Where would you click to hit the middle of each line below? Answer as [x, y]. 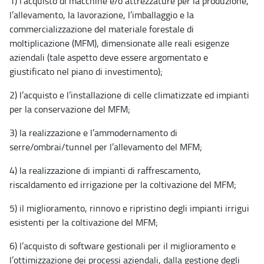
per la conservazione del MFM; [70, 109]
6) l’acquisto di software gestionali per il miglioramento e [123, 245]
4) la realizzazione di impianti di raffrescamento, [105, 170]
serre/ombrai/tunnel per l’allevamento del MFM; [106, 146]
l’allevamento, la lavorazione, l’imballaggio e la [102, 14]
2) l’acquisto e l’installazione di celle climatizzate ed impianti [129, 95]
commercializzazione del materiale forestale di [102, 29]
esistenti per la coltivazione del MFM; [84, 222]
